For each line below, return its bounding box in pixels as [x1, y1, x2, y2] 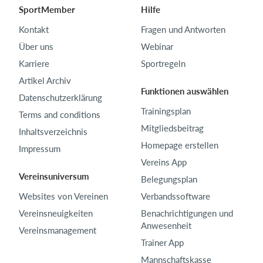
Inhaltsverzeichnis [19, 126, 87, 137]
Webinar [141, 41, 173, 52]
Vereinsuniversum [19, 170, 89, 181]
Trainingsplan [141, 105, 191, 116]
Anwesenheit [141, 220, 191, 231]
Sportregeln [141, 58, 186, 69]
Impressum [19, 143, 60, 154]
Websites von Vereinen [19, 190, 108, 201]
